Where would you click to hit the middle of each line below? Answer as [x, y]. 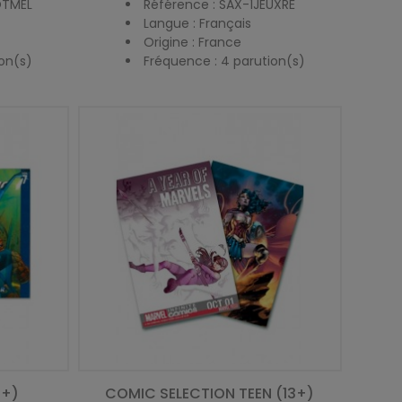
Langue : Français [197, 23]
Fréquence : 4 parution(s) [224, 61]
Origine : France [192, 42]
